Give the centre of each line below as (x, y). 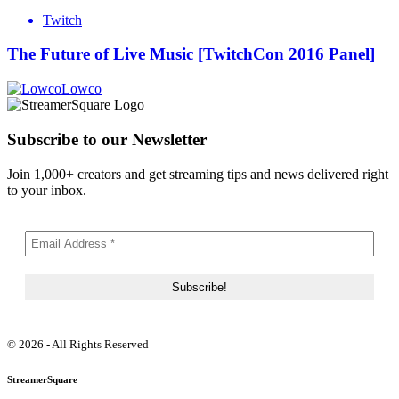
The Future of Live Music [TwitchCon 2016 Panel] (191, 54)
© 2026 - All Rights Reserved (78, 344)
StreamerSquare (42, 379)
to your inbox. (47, 190)
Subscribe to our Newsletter (107, 139)
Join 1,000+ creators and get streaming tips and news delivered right (198, 174)
